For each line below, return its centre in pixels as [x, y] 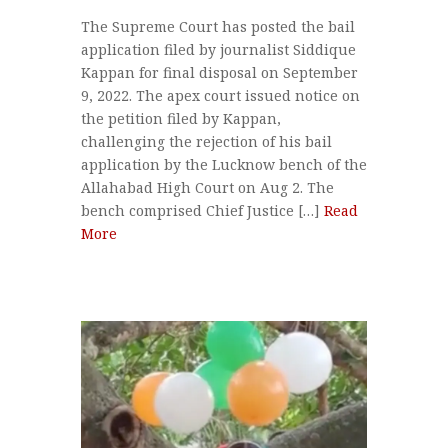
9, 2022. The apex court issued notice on [220, 95]
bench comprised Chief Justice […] [202, 210]
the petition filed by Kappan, [180, 118]
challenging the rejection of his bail [206, 141]
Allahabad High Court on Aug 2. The [207, 187]
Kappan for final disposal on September [219, 72]
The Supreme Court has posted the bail [217, 26]
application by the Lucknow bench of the [223, 164]
